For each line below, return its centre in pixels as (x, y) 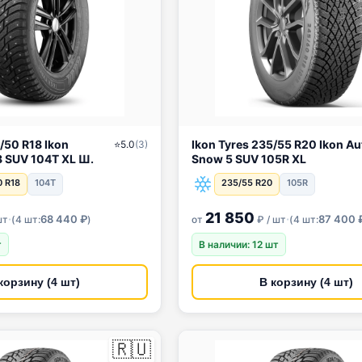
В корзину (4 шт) (306, 282)
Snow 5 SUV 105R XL (249, 159)
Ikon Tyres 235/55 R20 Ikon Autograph (243, 144)
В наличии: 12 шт (239, 244)
